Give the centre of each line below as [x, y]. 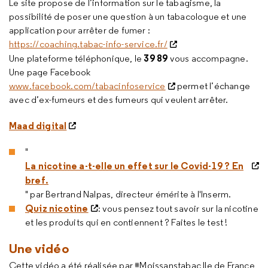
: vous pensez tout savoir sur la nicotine [178, 208]
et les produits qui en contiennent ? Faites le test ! [127, 222]
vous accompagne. [208, 58]
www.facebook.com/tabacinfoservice [87, 86]
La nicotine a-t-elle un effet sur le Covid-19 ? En [135, 165]
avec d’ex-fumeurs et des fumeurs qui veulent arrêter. [119, 99]
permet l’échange [213, 86]
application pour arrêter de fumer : [80, 30]
